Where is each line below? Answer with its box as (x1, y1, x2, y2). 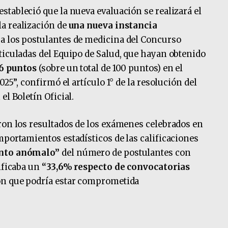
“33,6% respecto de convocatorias (41, 162, 190, 173)
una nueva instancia (68, 20, 157, 32)
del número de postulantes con (62, 148, 191, 159)
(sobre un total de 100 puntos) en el (37, 63, 183, 74)
